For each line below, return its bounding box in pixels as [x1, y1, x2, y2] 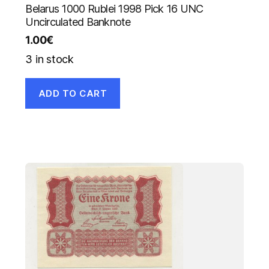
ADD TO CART [38, 87, 107, 99]
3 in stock [25, 53, 74, 66]
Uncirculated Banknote [25, 16, 131, 29]
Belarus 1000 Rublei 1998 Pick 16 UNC [25, 2, 204, 16]
